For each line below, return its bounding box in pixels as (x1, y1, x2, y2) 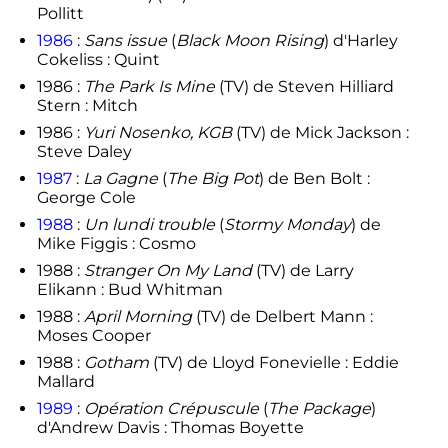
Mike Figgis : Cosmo (36, 233, 196, 253)
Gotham (83, 352, 149, 372)
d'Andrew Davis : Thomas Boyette (36, 417, 304, 437)
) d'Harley (323, 30, 398, 50)
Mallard (36, 371, 95, 391)
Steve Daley (36, 141, 132, 161)
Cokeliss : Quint (36, 49, 160, 69)
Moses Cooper (36, 325, 151, 345)
